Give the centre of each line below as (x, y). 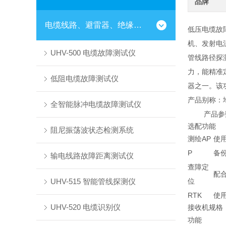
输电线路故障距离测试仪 (92, 156)
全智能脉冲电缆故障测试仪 (96, 104)
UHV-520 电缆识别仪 (85, 207)
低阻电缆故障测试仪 (84, 78)
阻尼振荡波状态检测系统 (92, 130)
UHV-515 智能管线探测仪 (93, 181)
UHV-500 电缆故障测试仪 (93, 53)
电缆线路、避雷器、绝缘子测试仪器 (137, 25)
